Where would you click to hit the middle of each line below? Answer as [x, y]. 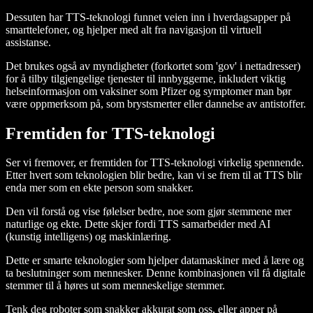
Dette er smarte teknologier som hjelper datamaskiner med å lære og [155, 261]
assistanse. [28, 42]
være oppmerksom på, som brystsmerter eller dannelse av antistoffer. [156, 103]
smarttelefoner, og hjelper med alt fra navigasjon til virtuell [133, 29]
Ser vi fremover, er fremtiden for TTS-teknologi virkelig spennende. [155, 163]
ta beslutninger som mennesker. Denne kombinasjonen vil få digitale [155, 273]
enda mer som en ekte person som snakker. [100, 188]
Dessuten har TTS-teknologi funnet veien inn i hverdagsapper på [148, 17]
